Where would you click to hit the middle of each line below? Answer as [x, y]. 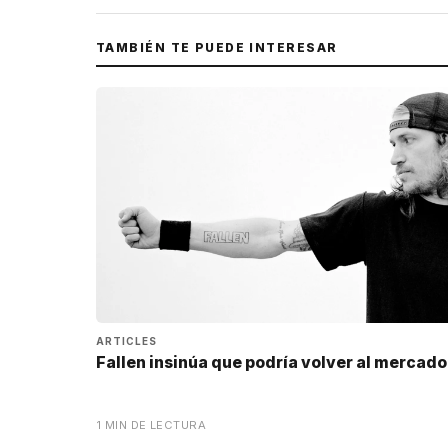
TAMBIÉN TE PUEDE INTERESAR [217, 47]
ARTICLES [126, 340]
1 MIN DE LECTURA [151, 425]
